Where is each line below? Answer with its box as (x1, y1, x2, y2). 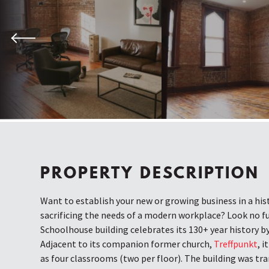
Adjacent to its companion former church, (40, 238, 214, 250)
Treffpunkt (214, 238, 258, 250)
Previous (22, 32, 58, 44)
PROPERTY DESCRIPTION (40, 162, 260, 184)
